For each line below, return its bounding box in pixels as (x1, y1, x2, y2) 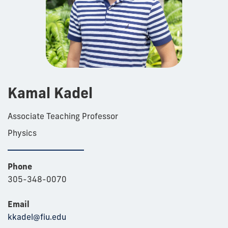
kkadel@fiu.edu (8, 211, 66, 222)
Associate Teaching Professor (8, 110, 118, 121)
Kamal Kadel (8, 83, 93, 102)
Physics (8, 127, 37, 138)
